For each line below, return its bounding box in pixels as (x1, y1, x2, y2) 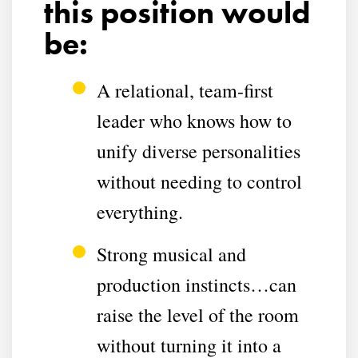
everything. (97, 198, 183, 225)
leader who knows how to (97, 107, 292, 133)
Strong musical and (97, 241, 246, 267)
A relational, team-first (97, 77, 273, 103)
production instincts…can (97, 271, 296, 297)
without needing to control (97, 168, 302, 194)
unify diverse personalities (97, 137, 300, 164)
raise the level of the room (97, 301, 299, 328)
